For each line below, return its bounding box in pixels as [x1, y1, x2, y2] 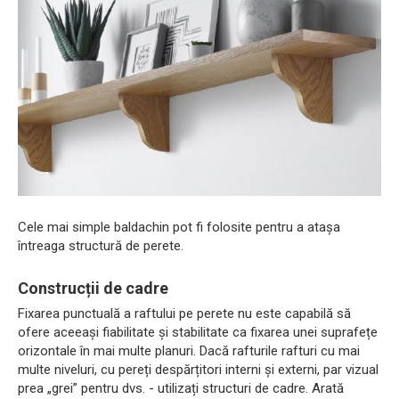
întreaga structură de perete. [18, 238, 183, 255]
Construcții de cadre [18, 279, 168, 298]
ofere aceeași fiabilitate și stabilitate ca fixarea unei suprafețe [18, 324, 378, 341]
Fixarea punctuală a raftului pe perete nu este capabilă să [18, 305, 351, 322]
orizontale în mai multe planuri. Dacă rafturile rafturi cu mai [18, 343, 360, 360]
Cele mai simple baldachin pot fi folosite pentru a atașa [18, 219, 340, 236]
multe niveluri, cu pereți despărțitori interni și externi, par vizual [18, 362, 379, 379]
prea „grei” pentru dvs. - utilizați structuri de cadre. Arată [18, 380, 344, 397]
